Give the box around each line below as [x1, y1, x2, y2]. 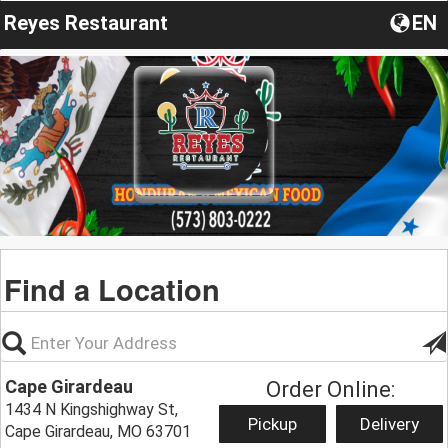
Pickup [247, 413, 297, 434]
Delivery [359, 413, 419, 434]
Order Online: [266, 376, 396, 402]
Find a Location [4, 267, 221, 310]
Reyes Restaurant [3, 11, 168, 35]
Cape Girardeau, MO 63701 [5, 421, 192, 441]
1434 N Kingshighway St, [5, 399, 179, 419]
